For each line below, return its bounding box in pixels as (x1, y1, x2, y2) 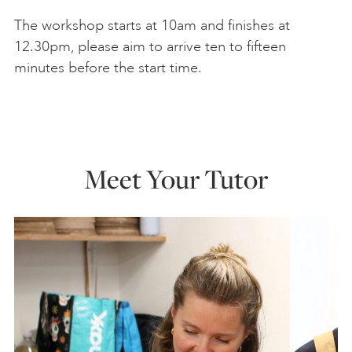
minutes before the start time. (14, 59, 202, 77)
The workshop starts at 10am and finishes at (14, 16, 290, 35)
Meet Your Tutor (84, 159, 268, 197)
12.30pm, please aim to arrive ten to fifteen (14, 38, 286, 56)
